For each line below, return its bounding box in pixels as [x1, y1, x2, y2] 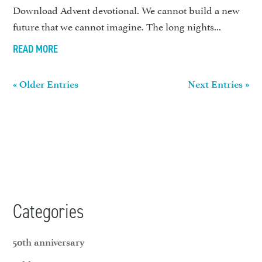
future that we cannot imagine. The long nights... [13, 18, 222, 34]
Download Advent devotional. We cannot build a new [13, 2, 240, 18]
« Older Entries [13, 78, 79, 91]
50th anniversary [13, 236, 85, 249]
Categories [13, 198, 85, 225]
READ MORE [13, 42, 58, 57]
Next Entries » [187, 78, 249, 91]
